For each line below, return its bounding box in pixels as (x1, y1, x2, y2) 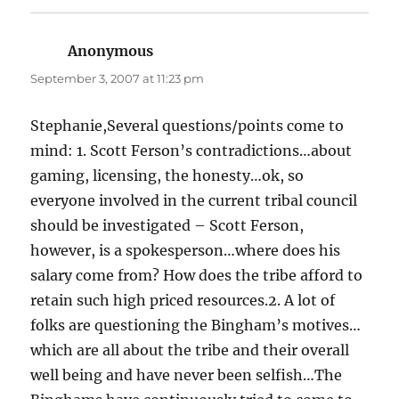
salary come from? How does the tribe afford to (30, 266, 363, 285)
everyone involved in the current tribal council (30, 191, 358, 210)
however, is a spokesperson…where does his (30, 241, 341, 260)
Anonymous (68, 42, 154, 61)
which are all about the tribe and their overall (30, 341, 350, 360)
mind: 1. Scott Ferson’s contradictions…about (30, 142, 353, 160)
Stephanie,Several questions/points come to (30, 117, 345, 135)
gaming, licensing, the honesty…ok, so (30, 167, 305, 185)
